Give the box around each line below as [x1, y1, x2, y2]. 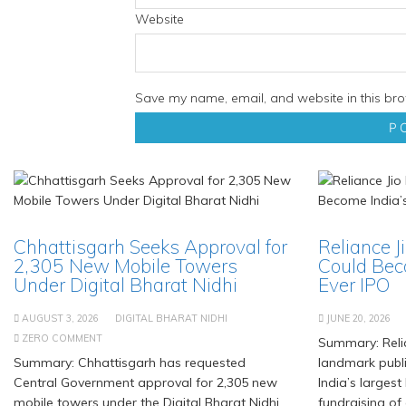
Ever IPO [318, 272, 390, 296]
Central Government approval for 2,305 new [14, 373, 277, 391]
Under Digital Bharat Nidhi [14, 272, 237, 296]
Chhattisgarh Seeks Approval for [14, 234, 287, 258]
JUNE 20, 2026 [326, 311, 391, 324]
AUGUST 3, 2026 [22, 311, 99, 324]
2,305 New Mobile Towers [14, 253, 237, 277]
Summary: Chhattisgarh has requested [14, 353, 246, 371]
